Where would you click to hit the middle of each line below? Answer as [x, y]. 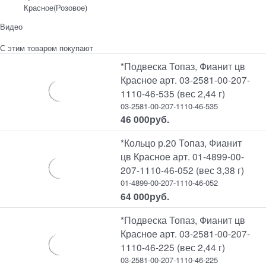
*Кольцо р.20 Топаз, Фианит [181, 143]
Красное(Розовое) [56, 7]
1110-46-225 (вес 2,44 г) [173, 247]
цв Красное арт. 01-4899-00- [183, 156]
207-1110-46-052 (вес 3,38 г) [183, 170]
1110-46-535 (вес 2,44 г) [173, 93]
